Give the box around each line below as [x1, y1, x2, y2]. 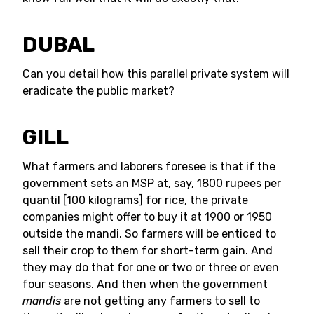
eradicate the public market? [22, 84, 175, 97]
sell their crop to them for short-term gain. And [22, 244, 273, 257]
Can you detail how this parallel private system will [22, 67, 289, 81]
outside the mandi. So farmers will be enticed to [22, 227, 276, 240]
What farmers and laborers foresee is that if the [22, 160, 275, 173]
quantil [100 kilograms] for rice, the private [22, 193, 248, 207]
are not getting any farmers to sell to [61, 294, 260, 308]
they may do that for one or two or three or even [22, 261, 279, 274]
